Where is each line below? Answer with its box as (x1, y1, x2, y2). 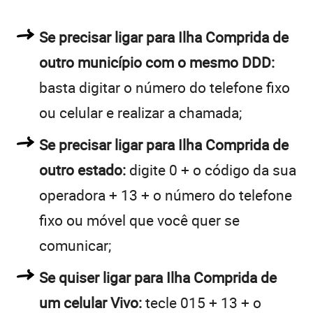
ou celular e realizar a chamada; (39, 102, 242, 122)
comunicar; (39, 235, 111, 255)
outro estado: (39, 159, 126, 180)
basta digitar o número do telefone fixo (39, 77, 290, 97)
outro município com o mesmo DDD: (39, 52, 275, 72)
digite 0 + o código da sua (126, 159, 296, 180)
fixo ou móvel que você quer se (39, 210, 240, 230)
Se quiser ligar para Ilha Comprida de (39, 267, 277, 287)
